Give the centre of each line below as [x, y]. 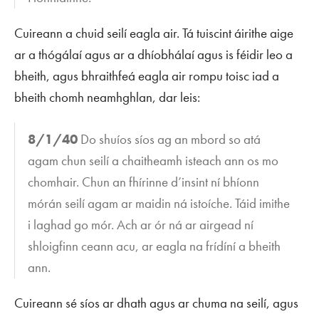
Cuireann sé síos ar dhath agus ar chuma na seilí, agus [156, 303]
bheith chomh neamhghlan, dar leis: [107, 98]
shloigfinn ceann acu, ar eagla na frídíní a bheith [155, 246]
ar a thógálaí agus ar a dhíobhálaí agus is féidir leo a [153, 55]
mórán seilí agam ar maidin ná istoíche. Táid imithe [159, 203]
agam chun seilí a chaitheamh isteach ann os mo [153, 160]
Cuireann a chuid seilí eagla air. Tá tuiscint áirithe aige [154, 33]
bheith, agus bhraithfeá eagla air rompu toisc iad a [147, 76]
